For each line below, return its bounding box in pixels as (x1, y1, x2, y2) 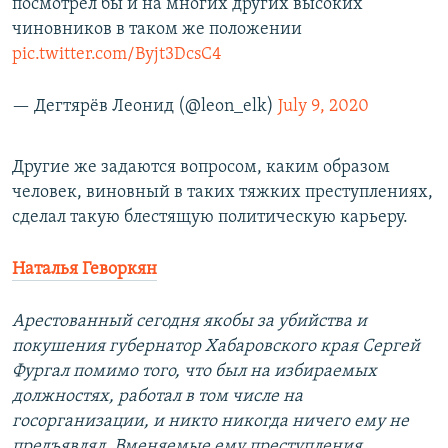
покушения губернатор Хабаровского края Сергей (12, 337, 420, 357)
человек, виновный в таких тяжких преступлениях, (12, 183, 433, 203)
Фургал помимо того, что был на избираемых (12, 362, 377, 382)
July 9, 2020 (278, 97, 369, 117)
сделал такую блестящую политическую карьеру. (12, 208, 408, 228)
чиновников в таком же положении (12, 20, 302, 40)
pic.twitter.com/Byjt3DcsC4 (12, 45, 222, 65)
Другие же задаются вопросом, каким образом (12, 158, 390, 178)
